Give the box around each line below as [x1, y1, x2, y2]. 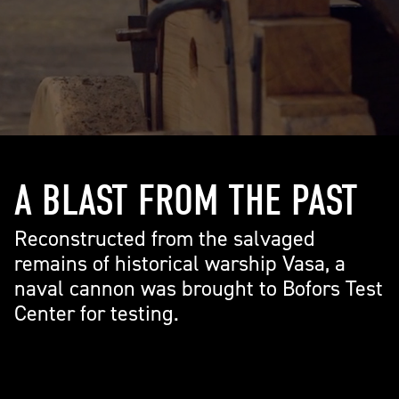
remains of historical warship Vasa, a [14, 250, 346, 276]
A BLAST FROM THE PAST [14, 176, 358, 225]
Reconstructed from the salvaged [14, 225, 315, 251]
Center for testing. [14, 300, 179, 326]
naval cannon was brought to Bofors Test [14, 275, 383, 301]
